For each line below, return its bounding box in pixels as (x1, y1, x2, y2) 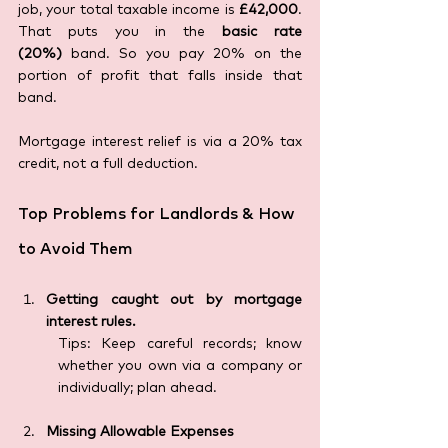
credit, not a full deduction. (18, 157, 198, 172)
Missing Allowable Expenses (46, 425, 234, 440)
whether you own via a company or (58, 359, 302, 374)
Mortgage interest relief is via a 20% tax (18, 135, 302, 150)
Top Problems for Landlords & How (18, 206, 298, 223)
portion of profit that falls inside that (18, 69, 302, 84)
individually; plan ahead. (58, 381, 217, 396)
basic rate (222, 25, 303, 40)
